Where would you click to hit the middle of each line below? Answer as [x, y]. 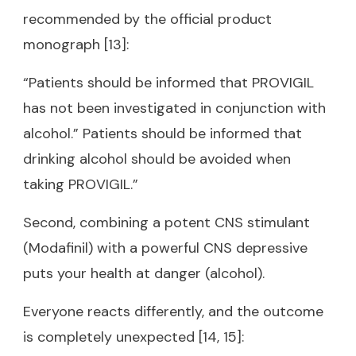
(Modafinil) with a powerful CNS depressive [165, 248]
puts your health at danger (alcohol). [144, 273]
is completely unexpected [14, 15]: [133, 337]
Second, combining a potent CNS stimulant [166, 222]
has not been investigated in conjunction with [174, 108]
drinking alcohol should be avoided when [157, 159]
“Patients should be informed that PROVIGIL [168, 82]
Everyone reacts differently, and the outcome [173, 311]
